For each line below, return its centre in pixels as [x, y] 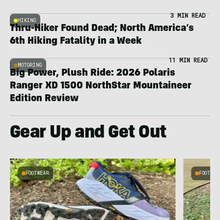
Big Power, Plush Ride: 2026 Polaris [93, 73]
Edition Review [44, 99]
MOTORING [30, 65]
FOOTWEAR [37, 173]
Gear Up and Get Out [88, 133]
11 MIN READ [188, 60]
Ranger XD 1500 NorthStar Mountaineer [101, 86]
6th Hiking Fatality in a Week [76, 41]
